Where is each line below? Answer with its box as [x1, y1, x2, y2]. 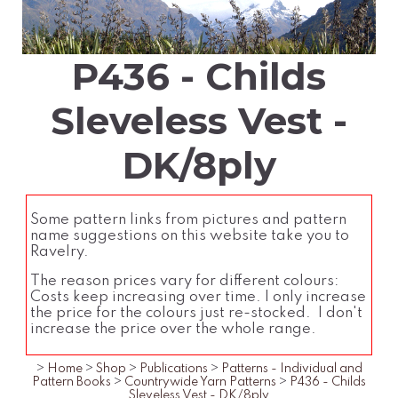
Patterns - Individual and [220, 362, 362, 376]
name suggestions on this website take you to [29, 228, 349, 244]
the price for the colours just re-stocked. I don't [29, 306, 362, 322]
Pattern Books [32, 376, 111, 389]
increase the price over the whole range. [29, 322, 320, 338]
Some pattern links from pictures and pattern [29, 212, 346, 228]
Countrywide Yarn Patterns [124, 376, 276, 389]
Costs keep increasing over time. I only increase [29, 290, 366, 306]
